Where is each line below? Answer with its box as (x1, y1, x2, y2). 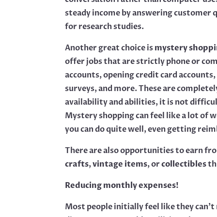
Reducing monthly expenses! (65, 180, 179, 191)
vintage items (93, 159, 148, 170)
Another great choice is (65, 43, 155, 54)
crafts (65, 159, 89, 170)
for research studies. (65, 21, 144, 32)
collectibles (161, 159, 207, 170)
